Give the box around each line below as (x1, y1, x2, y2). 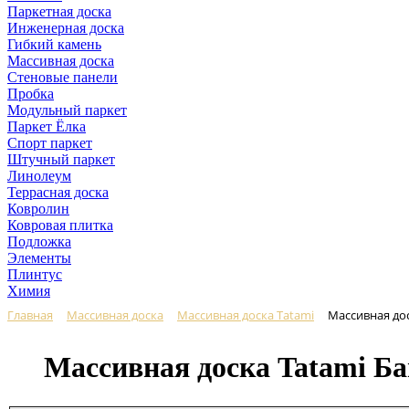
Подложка (7, 234, 71, 249)
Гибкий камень (7, 37, 101, 52)
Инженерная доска (7, 20, 124, 36)
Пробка (7, 86, 54, 101)
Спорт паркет (7, 135, 92, 151)
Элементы (7, 250, 71, 266)
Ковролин (7, 201, 69, 216)
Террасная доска (7, 184, 109, 200)
